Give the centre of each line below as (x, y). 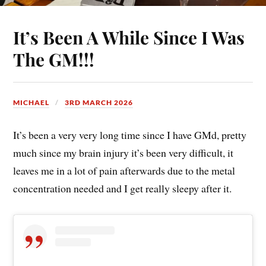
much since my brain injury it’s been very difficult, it (123, 152)
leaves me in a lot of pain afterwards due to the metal (124, 170)
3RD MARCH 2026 (99, 102)
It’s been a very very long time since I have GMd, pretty (130, 134)
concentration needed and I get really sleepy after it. (123, 188)
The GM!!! (54, 59)
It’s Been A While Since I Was (129, 37)
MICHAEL (31, 102)
